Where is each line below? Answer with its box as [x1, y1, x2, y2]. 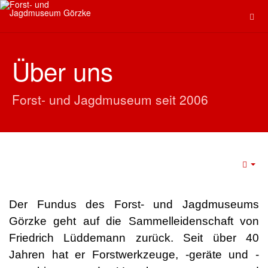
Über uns [12, 53, 113, 89]
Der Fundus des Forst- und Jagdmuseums [9, 198, 259, 211]
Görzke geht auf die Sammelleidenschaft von [9, 215, 259, 227]
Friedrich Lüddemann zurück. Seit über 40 [9, 232, 259, 244]
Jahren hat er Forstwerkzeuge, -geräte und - [9, 248, 259, 261]
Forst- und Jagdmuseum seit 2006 [12, 90, 208, 108]
